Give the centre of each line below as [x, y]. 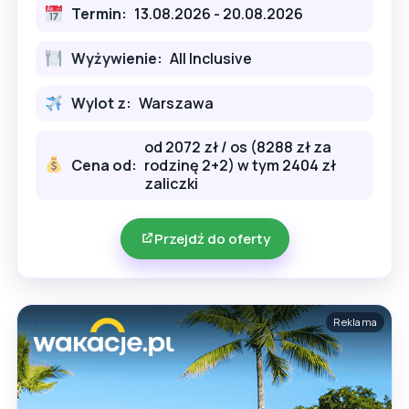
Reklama [355, 321]
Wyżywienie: [116, 59]
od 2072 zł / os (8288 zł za [237, 147]
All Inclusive [210, 59]
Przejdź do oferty [212, 238]
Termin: [99, 14]
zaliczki [171, 183]
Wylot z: [101, 104]
